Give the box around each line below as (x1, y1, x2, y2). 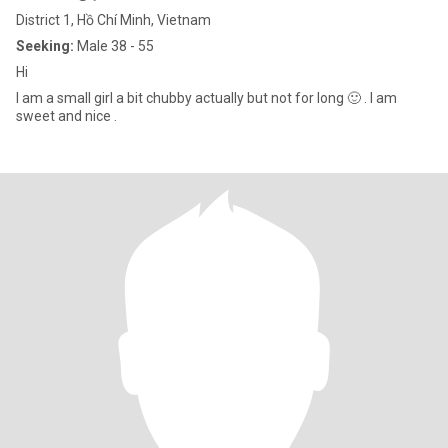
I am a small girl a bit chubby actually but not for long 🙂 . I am (16, 90, 397, 106)
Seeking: (16, 38, 74, 54)
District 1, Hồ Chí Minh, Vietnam (16, 12, 211, 28)
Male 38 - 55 (74, 38, 154, 54)
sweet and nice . (16, 108, 117, 124)
